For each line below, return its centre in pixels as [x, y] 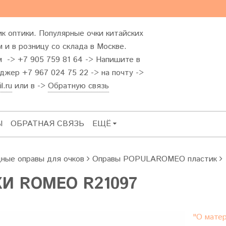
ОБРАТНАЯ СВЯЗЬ [47, 124]
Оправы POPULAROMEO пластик [155, 159]
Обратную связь [78, 86]
